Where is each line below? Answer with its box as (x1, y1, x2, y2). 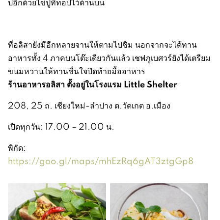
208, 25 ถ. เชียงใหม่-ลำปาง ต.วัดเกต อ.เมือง (8, 99, 170, 111)
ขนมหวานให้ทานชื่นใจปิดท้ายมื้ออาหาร (8, 65, 145, 77)
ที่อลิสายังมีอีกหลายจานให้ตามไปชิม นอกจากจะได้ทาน (8, 38, 197, 50)
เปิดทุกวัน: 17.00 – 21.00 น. (8, 120, 114, 132)
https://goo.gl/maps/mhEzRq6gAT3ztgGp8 (8, 155, 193, 166)
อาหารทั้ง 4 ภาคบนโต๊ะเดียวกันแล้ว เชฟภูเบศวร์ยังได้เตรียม (8, 52, 211, 63)
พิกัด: (8, 141, 26, 153)
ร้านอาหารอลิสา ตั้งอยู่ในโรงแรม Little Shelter (8, 78, 177, 90)
